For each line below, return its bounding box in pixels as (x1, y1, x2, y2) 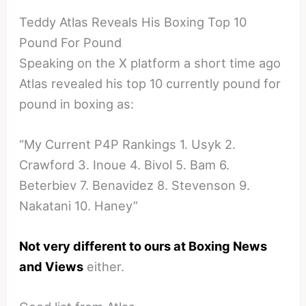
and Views (19, 259, 84, 275)
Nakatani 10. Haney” (19, 198, 139, 214)
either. (83, 259, 125, 275)
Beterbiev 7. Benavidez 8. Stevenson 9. (19, 178, 251, 193)
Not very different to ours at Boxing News (19, 238, 268, 254)
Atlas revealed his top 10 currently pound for (19, 75, 281, 91)
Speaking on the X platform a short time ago (19, 55, 281, 70)
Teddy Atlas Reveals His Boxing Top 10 (19, 14, 247, 29)
